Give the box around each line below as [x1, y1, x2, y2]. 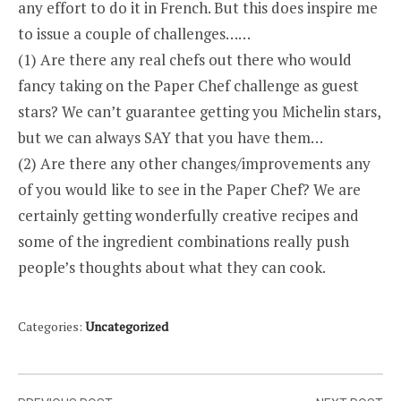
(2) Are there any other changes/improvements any [18, 153, 371, 174]
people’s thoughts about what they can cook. [18, 257, 326, 277]
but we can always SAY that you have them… [18, 127, 323, 148]
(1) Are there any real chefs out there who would [18, 49, 352, 70]
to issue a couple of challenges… [18, 23, 238, 44]
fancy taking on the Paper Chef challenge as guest [18, 75, 359, 96]
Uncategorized [85, 318, 168, 335]
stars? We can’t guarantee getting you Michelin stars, [18, 101, 380, 122]
